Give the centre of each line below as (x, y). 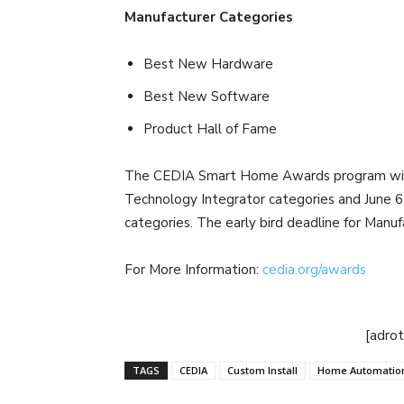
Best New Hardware (208, 64)
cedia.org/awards (314, 269)
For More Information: (193, 269)
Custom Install (262, 370)
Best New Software (207, 96)
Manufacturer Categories (209, 17)
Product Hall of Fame (210, 129)
